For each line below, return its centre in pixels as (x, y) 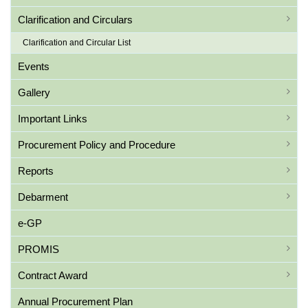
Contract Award (53, 275)
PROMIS (38, 249)
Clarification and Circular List (77, 43)
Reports (36, 171)
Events (34, 66)
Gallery (34, 92)
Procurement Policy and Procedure (97, 145)
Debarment (43, 197)
